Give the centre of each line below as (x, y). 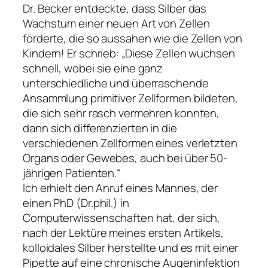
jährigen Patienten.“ (71, 173)
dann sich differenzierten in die (100, 128)
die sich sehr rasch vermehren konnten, (121, 113)
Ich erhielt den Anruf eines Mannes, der (121, 188)
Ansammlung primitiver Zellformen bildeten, (130, 98)
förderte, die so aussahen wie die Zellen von (133, 39)
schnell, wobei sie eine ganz (93, 68)
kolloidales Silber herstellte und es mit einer (131, 248)
